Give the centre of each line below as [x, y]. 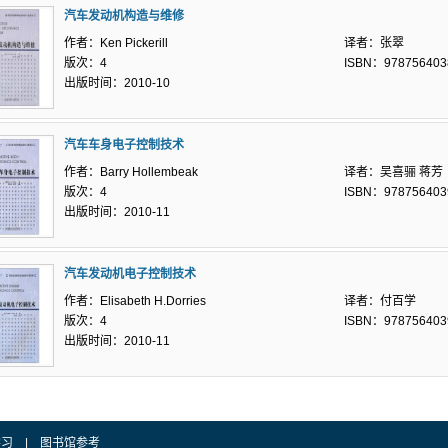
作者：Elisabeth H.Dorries [135, 301]
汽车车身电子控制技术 [124, 145]
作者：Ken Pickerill [116, 43]
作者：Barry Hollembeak [131, 172]
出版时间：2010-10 [117, 83]
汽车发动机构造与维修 [124, 16]
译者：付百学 [380, 301]
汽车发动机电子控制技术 [130, 274]
